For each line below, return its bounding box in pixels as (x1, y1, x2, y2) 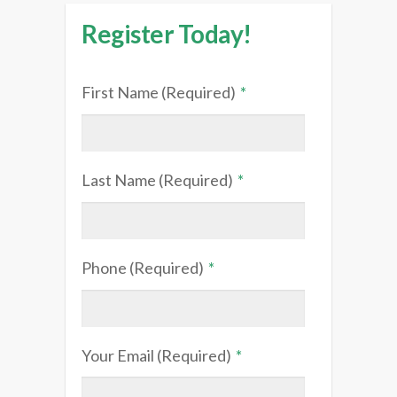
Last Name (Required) (82, 170, 233, 191)
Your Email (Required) (82, 345, 231, 365)
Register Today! (82, 19, 252, 50)
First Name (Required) (82, 82, 236, 103)
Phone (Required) (82, 257, 204, 277)
